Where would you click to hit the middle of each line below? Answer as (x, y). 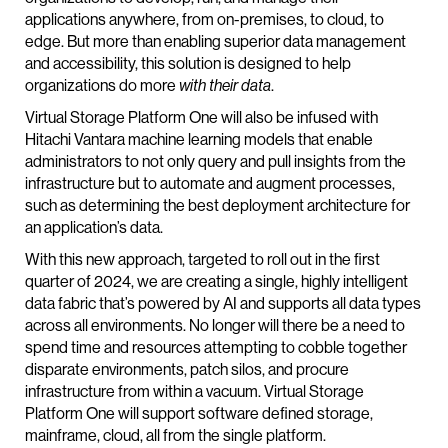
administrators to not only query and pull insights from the (215, 162)
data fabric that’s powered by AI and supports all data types (223, 304)
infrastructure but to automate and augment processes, (210, 184)
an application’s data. (94, 228)
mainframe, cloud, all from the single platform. (175, 436)
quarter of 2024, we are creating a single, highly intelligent (216, 282)
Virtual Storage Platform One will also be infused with (201, 118)
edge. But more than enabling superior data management (215, 42)
